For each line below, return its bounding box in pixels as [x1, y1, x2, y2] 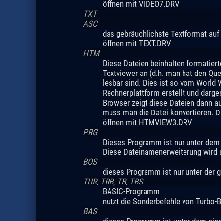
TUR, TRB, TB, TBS [82, 176, 143, 186]
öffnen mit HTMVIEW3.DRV [102, 117, 192, 127]
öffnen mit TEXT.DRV [102, 38, 171, 48]
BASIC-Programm [102, 186, 160, 196]
